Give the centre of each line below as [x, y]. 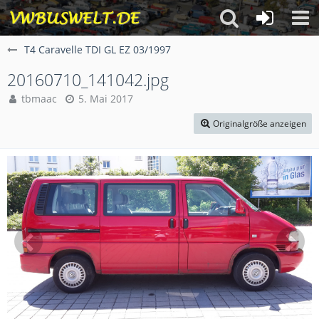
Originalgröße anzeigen [260, 124]
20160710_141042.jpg [88, 80]
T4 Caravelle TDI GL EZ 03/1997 [98, 49]
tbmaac [39, 99]
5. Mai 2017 [106, 99]
